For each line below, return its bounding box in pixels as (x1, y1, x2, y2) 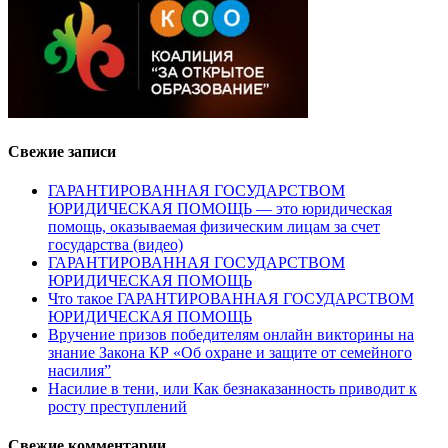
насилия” (48, 362, 111, 380)
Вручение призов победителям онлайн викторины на (48, 326, 414, 344)
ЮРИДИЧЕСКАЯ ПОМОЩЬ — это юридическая (48, 200, 392, 218)
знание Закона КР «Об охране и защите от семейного (48, 344, 412, 362)
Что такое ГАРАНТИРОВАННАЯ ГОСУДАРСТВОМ (48, 290, 414, 308)
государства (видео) (48, 236, 183, 254)
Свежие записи (8, 142, 116, 160)
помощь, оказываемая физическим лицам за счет (48, 218, 380, 236)
